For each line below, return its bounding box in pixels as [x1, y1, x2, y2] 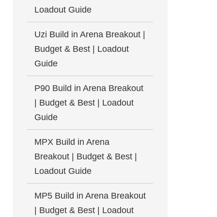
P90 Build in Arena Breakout [34, 83, 143, 93]
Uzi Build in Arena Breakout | [34, 30, 145, 39]
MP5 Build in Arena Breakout [34, 191, 146, 201]
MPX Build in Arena [34, 137, 109, 147]
